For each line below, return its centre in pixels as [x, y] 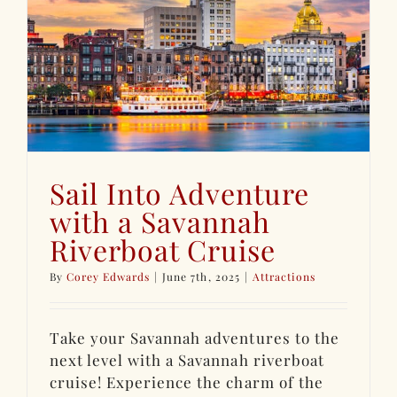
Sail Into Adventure [180, 192]
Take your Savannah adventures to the [195, 337]
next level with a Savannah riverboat [187, 359]
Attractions [284, 276]
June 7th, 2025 [201, 276]
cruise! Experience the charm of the [187, 381]
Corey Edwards [109, 276]
